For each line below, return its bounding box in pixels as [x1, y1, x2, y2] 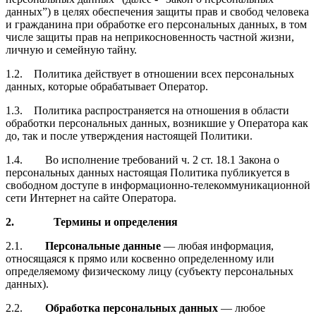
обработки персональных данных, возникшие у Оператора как [6, 116, 308, 129]
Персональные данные [45, 239, 161, 252]
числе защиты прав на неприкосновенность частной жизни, [6, 30, 294, 43]
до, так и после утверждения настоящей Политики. [6, 129, 253, 142]
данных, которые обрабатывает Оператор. [6, 80, 208, 92]
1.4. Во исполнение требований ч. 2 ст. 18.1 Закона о [6, 153, 279, 166]
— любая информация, [161, 239, 274, 252]
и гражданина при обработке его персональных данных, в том [6, 18, 307, 30]
